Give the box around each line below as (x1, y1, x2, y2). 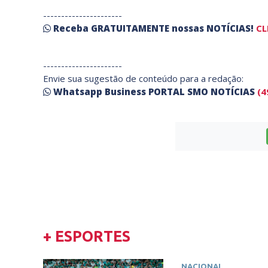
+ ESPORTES (43, 228, 130, 245)
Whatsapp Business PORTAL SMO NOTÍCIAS (53, 86, 255, 98)
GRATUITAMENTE (91, 22, 172, 35)
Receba (53, 22, 91, 35)
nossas (172, 22, 206, 35)
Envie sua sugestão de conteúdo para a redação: (43, 72, 243, 85)
